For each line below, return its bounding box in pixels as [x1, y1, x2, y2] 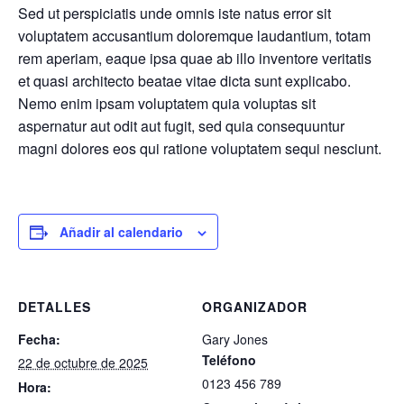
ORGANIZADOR [202, 298, 308, 316]
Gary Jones [202, 330, 268, 348]
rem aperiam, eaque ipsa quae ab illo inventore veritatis [18, 48, 372, 69]
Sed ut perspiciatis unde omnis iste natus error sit [18, 3, 331, 23]
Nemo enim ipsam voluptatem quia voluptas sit [18, 93, 316, 114]
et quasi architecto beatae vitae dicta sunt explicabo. [18, 70, 351, 91]
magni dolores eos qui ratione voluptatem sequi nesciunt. [18, 138, 381, 159]
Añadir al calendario [60, 223, 183, 241]
